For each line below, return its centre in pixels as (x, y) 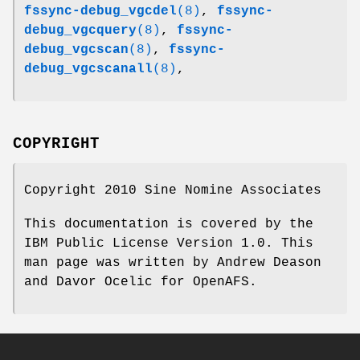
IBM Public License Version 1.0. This (169, 243)
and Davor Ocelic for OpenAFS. (141, 282)
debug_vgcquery (80, 30)
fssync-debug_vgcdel (100, 11)
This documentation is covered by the (169, 224)
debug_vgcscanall (88, 69)
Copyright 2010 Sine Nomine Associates (173, 190)
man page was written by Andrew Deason (173, 262)
